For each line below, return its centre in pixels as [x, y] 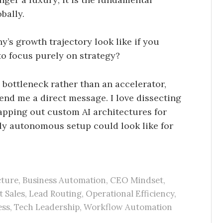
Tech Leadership [47, 207]
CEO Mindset [136, 180]
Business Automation [64, 180]
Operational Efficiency [130, 193]
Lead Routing [55, 193]
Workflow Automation [128, 207]
